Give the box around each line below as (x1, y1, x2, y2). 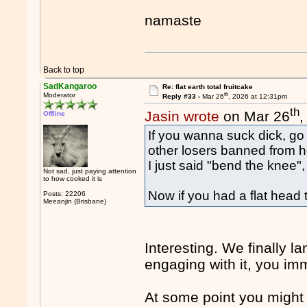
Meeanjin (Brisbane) (43, 197, 107, 205)
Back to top (43, 65, 85, 75)
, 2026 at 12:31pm (228, 93, 287, 101)
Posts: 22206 (43, 190, 86, 197)
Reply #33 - (162, 93, 202, 101)
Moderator (43, 91, 76, 99)
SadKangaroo (43, 82, 97, 91)
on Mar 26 (219, 108, 291, 125)
